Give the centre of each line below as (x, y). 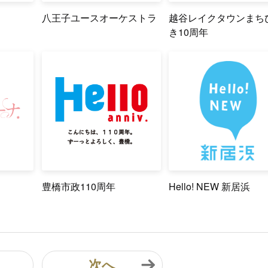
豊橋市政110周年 (78, 186)
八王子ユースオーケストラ (99, 17)
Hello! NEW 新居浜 (210, 186)
